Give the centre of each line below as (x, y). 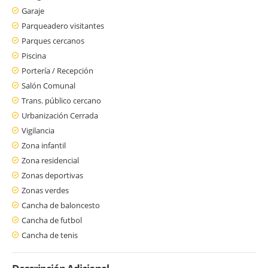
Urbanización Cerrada (60, 115)
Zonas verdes (45, 190)
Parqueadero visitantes (63, 25)
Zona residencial (50, 160)
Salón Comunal (48, 85)
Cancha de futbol (52, 220)
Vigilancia (38, 130)
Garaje (33, 10)
